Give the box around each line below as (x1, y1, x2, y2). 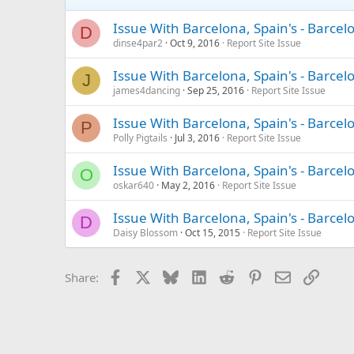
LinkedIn (205, 268, 254, 284)
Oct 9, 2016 (170, 36, 220, 51)
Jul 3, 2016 (175, 131, 220, 145)
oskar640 (113, 179, 154, 193)
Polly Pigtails (113, 131, 168, 145)
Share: (65, 269, 99, 286)
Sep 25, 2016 (187, 84, 244, 98)
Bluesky (178, 268, 221, 284)
